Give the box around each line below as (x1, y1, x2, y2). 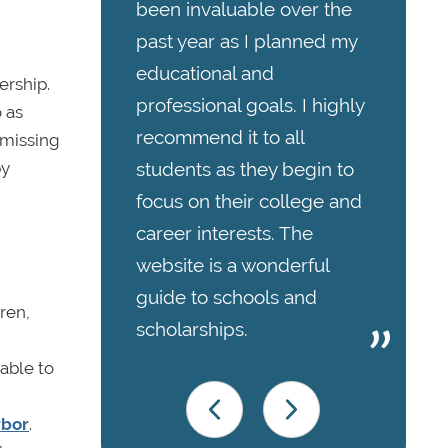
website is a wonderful (136, 254, 329, 277)
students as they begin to (136, 158, 354, 181)
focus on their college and (136, 190, 362, 213)
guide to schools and (136, 286, 317, 309)
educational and (136, 62, 274, 85)
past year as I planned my (136, 30, 357, 53)
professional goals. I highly (136, 94, 364, 117)
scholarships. (136, 318, 248, 341)
